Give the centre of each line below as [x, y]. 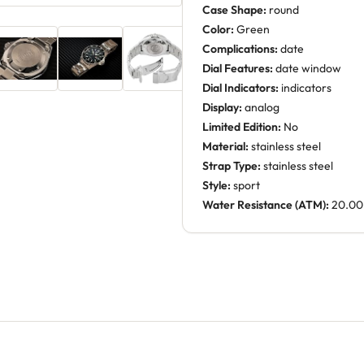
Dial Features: [238, 68]
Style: [217, 185]
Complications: [240, 49]
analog [261, 107]
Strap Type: [232, 166]
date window [307, 68]
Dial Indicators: [240, 88]
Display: [222, 107]
